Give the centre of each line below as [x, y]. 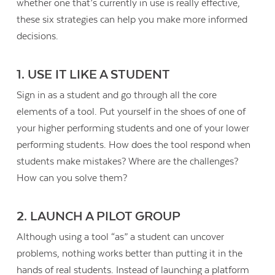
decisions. [38, 36]
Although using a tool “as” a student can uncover [121, 237]
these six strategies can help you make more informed [132, 19]
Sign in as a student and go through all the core [117, 95]
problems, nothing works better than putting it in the [130, 254]
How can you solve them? [72, 178]
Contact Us [196, 218]
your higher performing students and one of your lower [133, 129]
